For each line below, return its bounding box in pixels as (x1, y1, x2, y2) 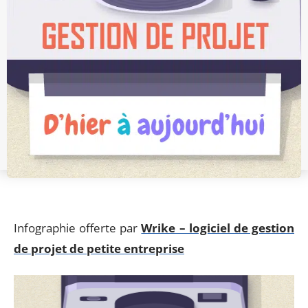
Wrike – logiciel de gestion (141, 220, 295, 236)
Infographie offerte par (14, 220, 142, 236)
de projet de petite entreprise (14, 241, 184, 256)
